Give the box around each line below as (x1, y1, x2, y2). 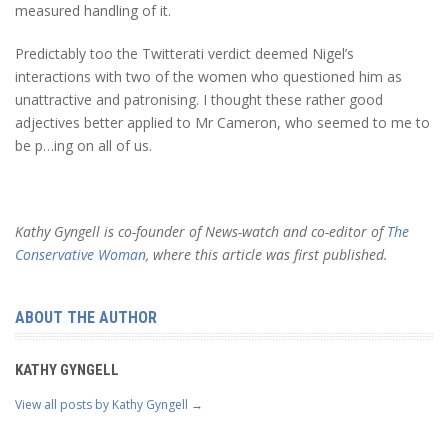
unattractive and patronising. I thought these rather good (15, 90, 383, 110)
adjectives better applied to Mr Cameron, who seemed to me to (15, 113, 430, 133)
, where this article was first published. (146, 245, 388, 265)
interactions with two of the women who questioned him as (15, 67, 402, 87)
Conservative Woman (15, 245, 146, 265)
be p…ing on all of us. (15, 136, 152, 156)
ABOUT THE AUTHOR (15, 308, 157, 328)
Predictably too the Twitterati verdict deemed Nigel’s (15, 44, 354, 64)
